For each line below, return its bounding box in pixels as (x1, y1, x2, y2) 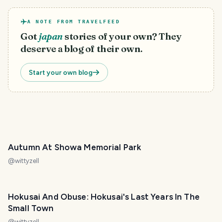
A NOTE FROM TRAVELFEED (27, 19, 120, 24)
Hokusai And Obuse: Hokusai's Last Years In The (8, 192, 200, 202)
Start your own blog (29, 68, 93, 76)
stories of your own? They (64, 31, 182, 42)
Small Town (8, 203, 54, 213)
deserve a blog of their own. (20, 43, 143, 55)
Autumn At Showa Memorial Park (8, 142, 142, 152)
